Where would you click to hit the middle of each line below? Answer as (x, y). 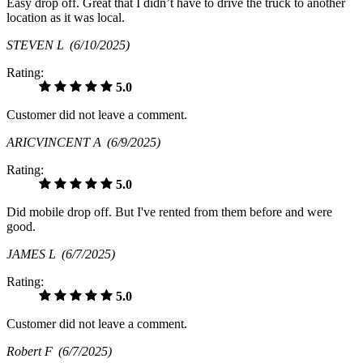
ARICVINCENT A (57, 143)
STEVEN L (38, 45)
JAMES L (34, 254)
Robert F (32, 352)
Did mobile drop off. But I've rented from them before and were (169, 212)
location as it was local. (66, 18)
